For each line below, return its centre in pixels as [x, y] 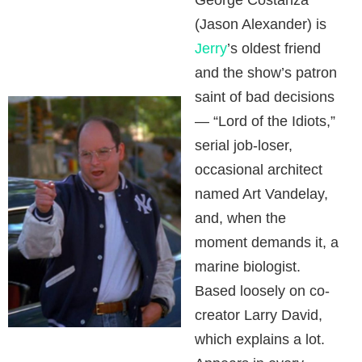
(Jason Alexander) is [261, 24]
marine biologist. [248, 267]
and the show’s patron [266, 73]
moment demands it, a [267, 242]
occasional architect [259, 170]
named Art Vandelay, [262, 194]
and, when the [241, 218]
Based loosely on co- [263, 291]
